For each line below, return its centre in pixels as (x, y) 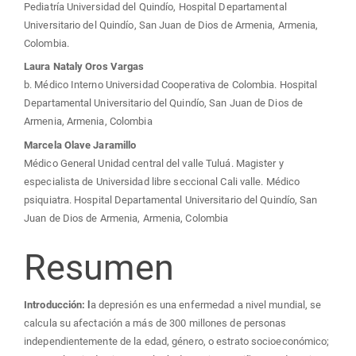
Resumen (99, 267)
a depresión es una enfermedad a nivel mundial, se (206, 305)
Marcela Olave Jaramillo (80, 145)
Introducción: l (57, 305)
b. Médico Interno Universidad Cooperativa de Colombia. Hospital (171, 85)
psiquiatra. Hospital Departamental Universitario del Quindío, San (171, 199)
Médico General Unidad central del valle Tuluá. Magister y (154, 163)
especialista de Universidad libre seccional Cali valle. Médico (162, 181)
